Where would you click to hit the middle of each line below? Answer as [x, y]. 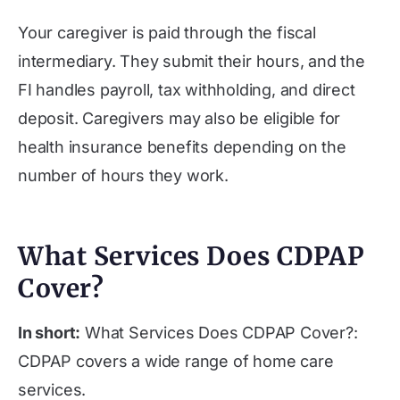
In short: [50, 333]
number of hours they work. [123, 175]
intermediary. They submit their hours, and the [192, 61]
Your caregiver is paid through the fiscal [167, 33]
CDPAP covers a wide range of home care [176, 361]
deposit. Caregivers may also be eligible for [179, 118]
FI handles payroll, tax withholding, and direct [187, 90]
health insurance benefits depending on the [182, 147]
